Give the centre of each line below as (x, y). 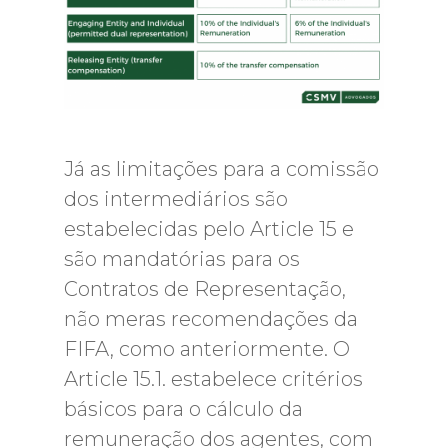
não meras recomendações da (211, 318)
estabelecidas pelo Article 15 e (209, 228)
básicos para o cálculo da (183, 408)
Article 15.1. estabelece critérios (213, 378)
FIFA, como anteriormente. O (207, 348)
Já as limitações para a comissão (221, 168)
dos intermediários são (176, 198)
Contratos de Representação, (205, 288)
